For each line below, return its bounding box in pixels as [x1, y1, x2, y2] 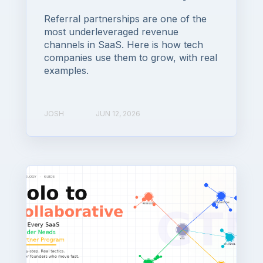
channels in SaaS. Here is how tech [44, 39, 203, 51]
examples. [44, 65, 89, 77]
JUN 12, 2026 [96, 109, 140, 118]
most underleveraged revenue [44, 26, 178, 38]
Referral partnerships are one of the [44, 13, 207, 25]
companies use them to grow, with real [44, 52, 217, 64]
